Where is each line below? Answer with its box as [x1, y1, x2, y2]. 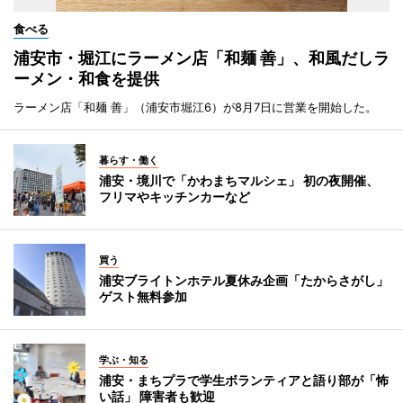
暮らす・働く [99, 154, 158, 167]
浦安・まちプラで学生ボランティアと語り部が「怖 [99, 372, 389, 389]
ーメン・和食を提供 [13, 69, 159, 89]
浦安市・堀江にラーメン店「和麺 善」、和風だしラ [13, 49, 390, 68]
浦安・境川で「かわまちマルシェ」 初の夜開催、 [99, 173, 379, 189]
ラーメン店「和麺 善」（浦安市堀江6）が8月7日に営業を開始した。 [13, 100, 377, 115]
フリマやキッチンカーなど [99, 189, 250, 205]
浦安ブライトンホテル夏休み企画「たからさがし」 [99, 273, 389, 289]
